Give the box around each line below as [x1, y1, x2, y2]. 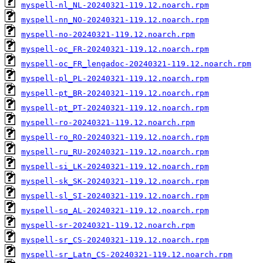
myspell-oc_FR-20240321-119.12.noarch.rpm [21, 44, 209, 53]
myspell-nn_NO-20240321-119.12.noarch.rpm [21, 15, 209, 24]
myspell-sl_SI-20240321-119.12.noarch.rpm [21, 191, 209, 200]
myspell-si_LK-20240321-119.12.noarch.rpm [21, 161, 209, 171]
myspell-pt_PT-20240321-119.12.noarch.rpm [21, 103, 209, 112]
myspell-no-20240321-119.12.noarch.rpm [21, 29, 195, 39]
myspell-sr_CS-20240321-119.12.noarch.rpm [21, 235, 209, 244]
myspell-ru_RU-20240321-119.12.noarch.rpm [21, 147, 209, 156]
